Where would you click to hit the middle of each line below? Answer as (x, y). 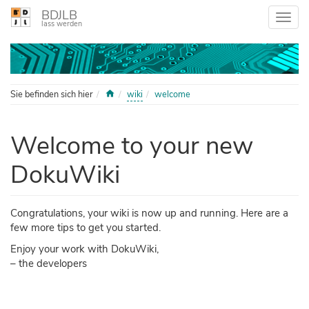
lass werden (62, 24)
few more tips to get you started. (86, 228)
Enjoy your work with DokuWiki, (84, 249)
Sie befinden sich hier (52, 95)
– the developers (49, 264)
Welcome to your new (132, 146)
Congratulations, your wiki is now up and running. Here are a (149, 213)
